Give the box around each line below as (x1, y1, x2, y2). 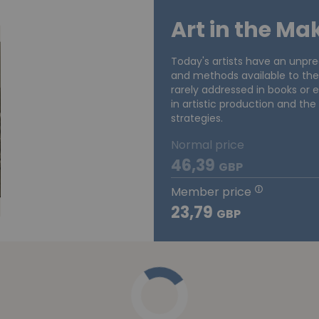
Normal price (171, 137, 244, 154)
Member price (171, 184, 251, 201)
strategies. (171, 111, 223, 126)
